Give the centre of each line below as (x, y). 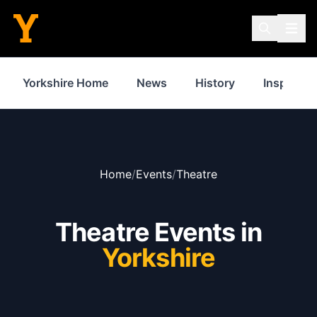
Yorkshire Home (65, 83)
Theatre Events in (158, 232)
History (215, 83)
